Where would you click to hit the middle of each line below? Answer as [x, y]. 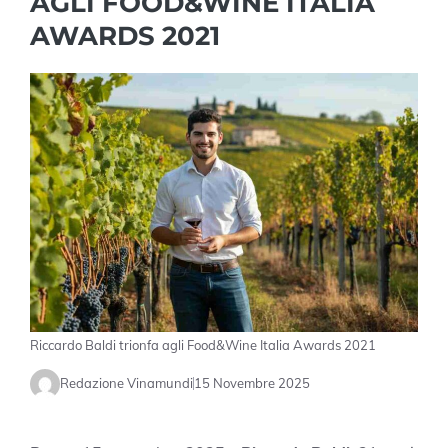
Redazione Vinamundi [126, 383]
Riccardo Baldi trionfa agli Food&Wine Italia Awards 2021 [203, 344]
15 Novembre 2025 [252, 383]
